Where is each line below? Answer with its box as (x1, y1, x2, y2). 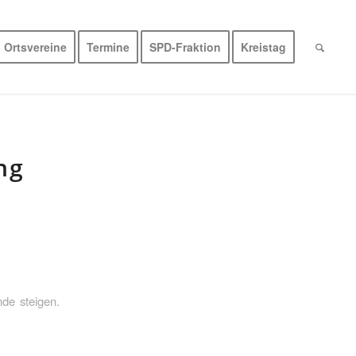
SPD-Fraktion (149, 39, 222, 55)
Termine (87, 39, 130, 55)
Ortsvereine (4, 39, 68, 55)
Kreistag (241, 39, 287, 55)
